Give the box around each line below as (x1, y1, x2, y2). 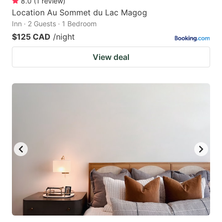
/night (53, 31, 75, 42)
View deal (93, 52, 129, 62)
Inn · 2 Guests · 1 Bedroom (12, 19, 97, 28)
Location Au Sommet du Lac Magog (12, 7, 147, 17)
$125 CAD (12, 31, 51, 42)
